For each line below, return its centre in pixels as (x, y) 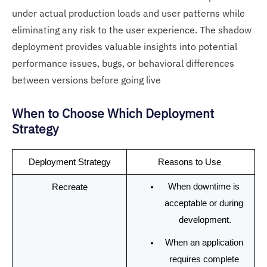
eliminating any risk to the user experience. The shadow (132, 30)
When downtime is (204, 186)
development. (205, 220)
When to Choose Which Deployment (113, 113)
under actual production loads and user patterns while (128, 13)
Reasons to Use (191, 162)
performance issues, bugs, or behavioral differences (123, 63)
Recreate (69, 187)
